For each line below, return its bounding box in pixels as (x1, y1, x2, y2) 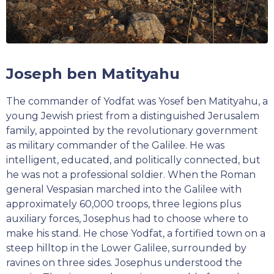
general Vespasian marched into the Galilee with (6, 183, 242, 196)
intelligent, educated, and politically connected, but (6, 154, 261, 166)
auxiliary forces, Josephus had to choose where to (6, 213, 248, 225)
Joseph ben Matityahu (6, 65, 180, 83)
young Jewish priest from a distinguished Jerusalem (6, 110, 259, 122)
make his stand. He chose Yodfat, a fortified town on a (6, 228, 265, 240)
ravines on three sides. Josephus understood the (6, 257, 242, 269)
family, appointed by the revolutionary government (6, 125, 258, 137)
